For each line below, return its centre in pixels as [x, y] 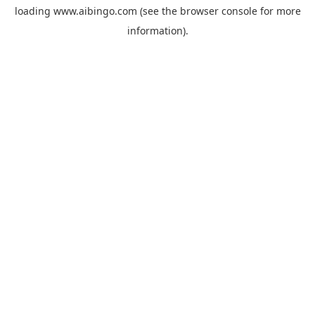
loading [34, 11]
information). [157, 31]
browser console [218, 11]
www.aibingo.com [95, 11]
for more [279, 11]
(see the [157, 11]
